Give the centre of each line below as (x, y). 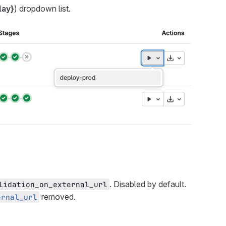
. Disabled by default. (148, 184)
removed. (58, 196)
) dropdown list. (42, 8)
